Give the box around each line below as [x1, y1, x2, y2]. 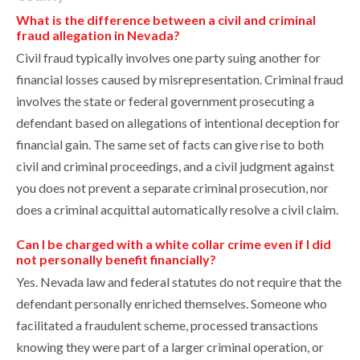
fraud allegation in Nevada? [16, 27, 180, 43]
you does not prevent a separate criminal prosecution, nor [16, 180, 329, 196]
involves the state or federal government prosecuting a [16, 93, 314, 109]
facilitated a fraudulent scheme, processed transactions [16, 317, 318, 333]
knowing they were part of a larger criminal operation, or [16, 339, 324, 355]
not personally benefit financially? [16, 252, 216, 268]
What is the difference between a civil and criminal [16, 12, 316, 28]
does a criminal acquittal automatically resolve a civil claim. [16, 202, 338, 218]
